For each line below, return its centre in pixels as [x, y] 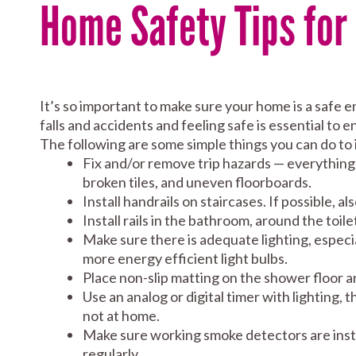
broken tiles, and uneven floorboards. [197, 182]
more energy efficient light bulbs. [185, 258]
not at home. [121, 315]
